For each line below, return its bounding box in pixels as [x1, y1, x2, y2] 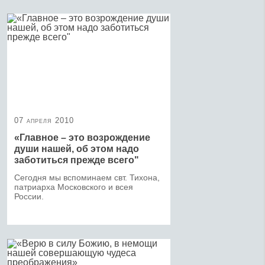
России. [14, 191, 44, 201]
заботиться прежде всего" [14, 154, 139, 165]
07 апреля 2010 [14, 115, 74, 125]
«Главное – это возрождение [14, 132, 150, 143]
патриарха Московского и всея [14, 182, 133, 192]
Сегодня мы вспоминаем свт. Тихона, [14, 172, 160, 182]
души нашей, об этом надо [14, 143, 139, 154]
